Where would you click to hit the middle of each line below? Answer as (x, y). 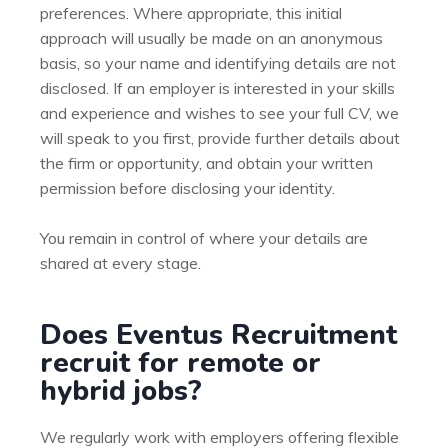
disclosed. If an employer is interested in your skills (217, 88)
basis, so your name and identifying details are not (218, 63)
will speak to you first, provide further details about (220, 138)
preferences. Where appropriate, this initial (191, 13)
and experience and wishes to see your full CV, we (219, 113)
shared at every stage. (120, 263)
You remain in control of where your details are (204, 238)
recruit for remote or (180, 363)
